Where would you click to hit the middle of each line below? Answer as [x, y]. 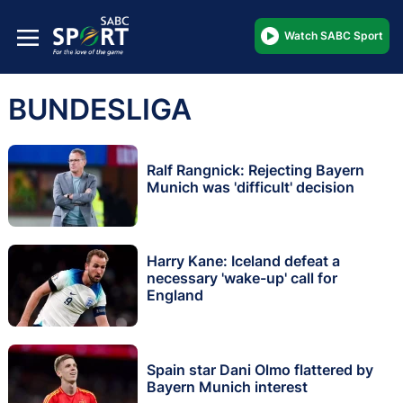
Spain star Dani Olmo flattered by [260, 369]
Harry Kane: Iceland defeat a [243, 261]
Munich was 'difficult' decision [251, 187]
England [175, 296]
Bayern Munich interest [227, 386]
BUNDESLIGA [100, 109]
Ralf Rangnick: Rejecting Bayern [255, 170]
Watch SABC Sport [334, 35]
